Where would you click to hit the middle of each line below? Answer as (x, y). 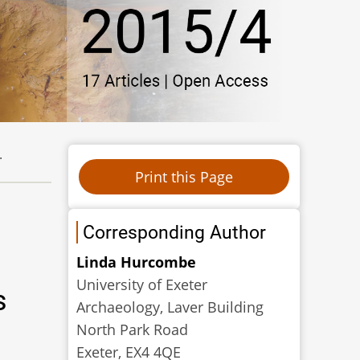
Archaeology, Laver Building (170, 307)
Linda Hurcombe (137, 262)
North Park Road (133, 329)
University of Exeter (142, 284)
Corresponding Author (175, 232)
